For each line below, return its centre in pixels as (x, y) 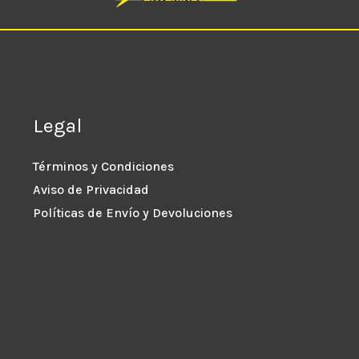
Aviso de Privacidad (91, 189)
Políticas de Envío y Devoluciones (132, 212)
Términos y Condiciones (103, 166)
